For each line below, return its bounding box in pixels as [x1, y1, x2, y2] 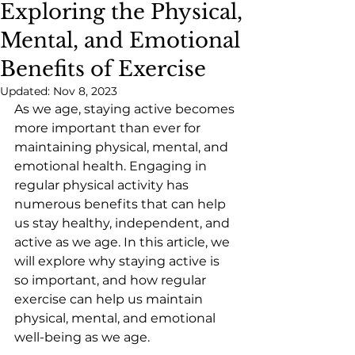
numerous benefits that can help [14, 197, 229, 212]
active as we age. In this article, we [14, 235, 233, 250]
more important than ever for [14, 120, 204, 136]
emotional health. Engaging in [14, 158, 210, 174]
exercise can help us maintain [14, 292, 206, 307]
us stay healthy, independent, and [14, 216, 233, 231]
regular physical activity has [14, 177, 192, 193]
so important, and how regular [14, 273, 209, 288]
